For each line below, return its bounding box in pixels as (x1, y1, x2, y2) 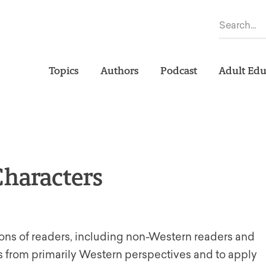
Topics (48, 64, 79, 77)
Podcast (160, 64, 197, 77)
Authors (100, 64, 139, 77)
